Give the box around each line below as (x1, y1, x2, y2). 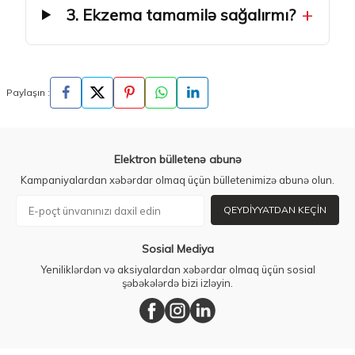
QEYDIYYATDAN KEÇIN (223, 204, 326, 216)
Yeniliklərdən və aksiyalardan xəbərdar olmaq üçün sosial (40, 263, 315, 277)
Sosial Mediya (141, 242, 214, 257)
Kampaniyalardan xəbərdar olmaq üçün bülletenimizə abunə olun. (21, 174, 334, 187)
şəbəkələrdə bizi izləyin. (122, 277, 233, 290)
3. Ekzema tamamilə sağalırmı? (65, 4, 296, 25)
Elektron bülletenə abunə (113, 152, 242, 167)
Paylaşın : (6, 86, 50, 99)
